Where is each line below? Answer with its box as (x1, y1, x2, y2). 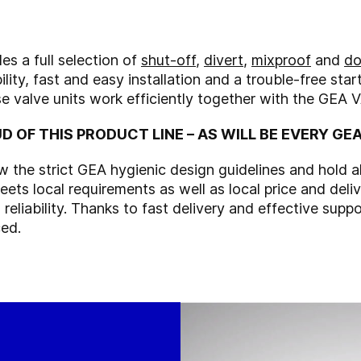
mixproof (251, 52, 311, 68)
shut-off (141, 52, 196, 68)
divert (204, 52, 243, 68)
